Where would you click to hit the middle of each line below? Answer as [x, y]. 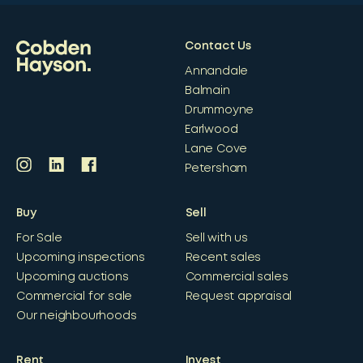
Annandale [217, 71]
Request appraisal [239, 296]
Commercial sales [237, 277]
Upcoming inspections [81, 257]
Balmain [207, 90]
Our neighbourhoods [77, 316]
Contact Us [218, 46]
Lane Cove [216, 149]
